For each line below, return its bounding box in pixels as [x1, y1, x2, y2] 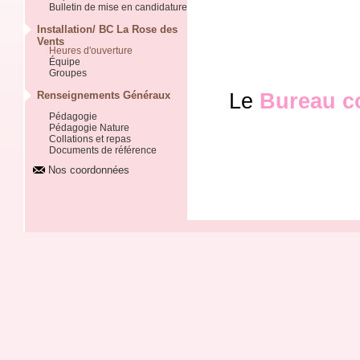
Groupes [49, 67, 87, 79]
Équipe [49, 56, 80, 67]
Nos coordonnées [48, 164, 129, 176]
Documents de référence [49, 145, 157, 156]
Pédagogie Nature [49, 122, 129, 133]
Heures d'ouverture [49, 45, 133, 56]
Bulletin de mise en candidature [49, 2, 187, 13]
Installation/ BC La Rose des [37, 23, 178, 35]
